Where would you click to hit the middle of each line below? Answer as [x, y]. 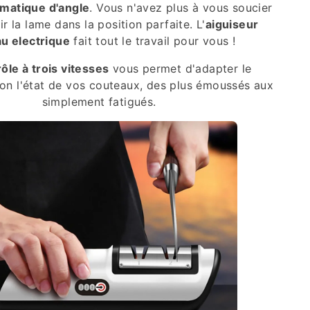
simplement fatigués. [99, 101]
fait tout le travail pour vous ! [153, 40]
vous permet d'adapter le [180, 68]
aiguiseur [232, 24]
